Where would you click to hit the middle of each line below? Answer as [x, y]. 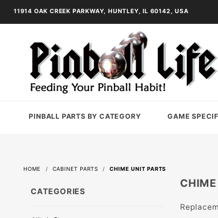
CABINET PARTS [75, 169]
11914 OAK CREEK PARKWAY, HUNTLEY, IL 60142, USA [101, 11]
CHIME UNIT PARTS [138, 169]
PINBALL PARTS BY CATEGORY [85, 116]
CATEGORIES [58, 191]
